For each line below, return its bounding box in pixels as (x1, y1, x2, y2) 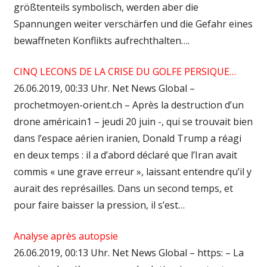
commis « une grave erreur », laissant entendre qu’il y (13, 164, 252, 178)
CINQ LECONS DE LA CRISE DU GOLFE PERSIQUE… (13, 64, 236, 78)
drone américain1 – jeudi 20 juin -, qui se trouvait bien (13, 114, 253, 128)
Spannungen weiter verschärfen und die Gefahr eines (13, 17, 253, 30)
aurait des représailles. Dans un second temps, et (13, 181, 233, 195)
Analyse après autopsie (13, 229, 118, 243)
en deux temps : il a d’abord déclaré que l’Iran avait (13, 148, 237, 162)
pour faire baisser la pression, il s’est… (13, 198, 185, 212)
